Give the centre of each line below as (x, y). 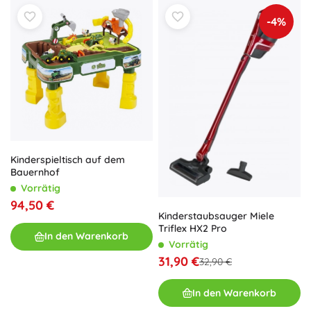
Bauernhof (35, 172)
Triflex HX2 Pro (193, 229)
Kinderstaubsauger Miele (216, 216)
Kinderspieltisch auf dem (68, 159)
